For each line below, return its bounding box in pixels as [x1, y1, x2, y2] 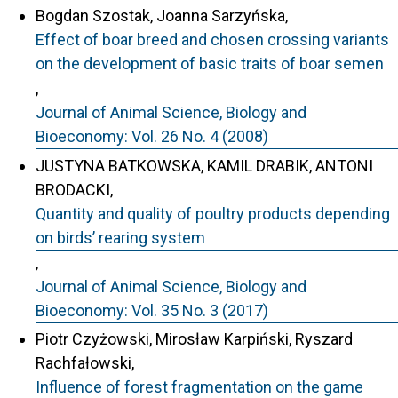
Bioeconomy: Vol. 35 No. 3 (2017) [36, 300, 268, 320]
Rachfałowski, [36, 354, 134, 373]
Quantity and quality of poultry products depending [36, 203, 390, 223]
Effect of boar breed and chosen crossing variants [36, 30, 389, 50]
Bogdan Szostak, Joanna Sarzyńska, [36, 6, 288, 26]
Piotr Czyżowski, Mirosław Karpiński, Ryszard [36, 330, 353, 349]
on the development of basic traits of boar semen [36, 54, 384, 74]
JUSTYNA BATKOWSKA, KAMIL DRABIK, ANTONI [36, 155, 373, 175]
